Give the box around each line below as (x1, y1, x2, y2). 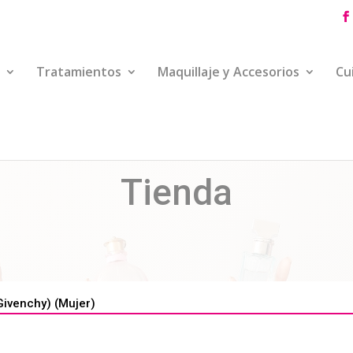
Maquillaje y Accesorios (158, 62, 299, 80)
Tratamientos (36, 62, 121, 80)
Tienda (121, 170, 232, 214)
